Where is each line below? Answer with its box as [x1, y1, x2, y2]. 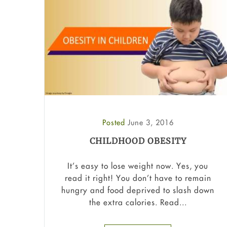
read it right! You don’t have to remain [64, 173, 211, 183]
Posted [102, 117, 128, 127]
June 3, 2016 [127, 117, 174, 127]
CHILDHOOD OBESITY [89, 135, 186, 146]
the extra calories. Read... [89, 197, 187, 208]
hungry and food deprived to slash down [61, 185, 214, 196]
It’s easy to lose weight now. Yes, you [67, 161, 208, 171]
